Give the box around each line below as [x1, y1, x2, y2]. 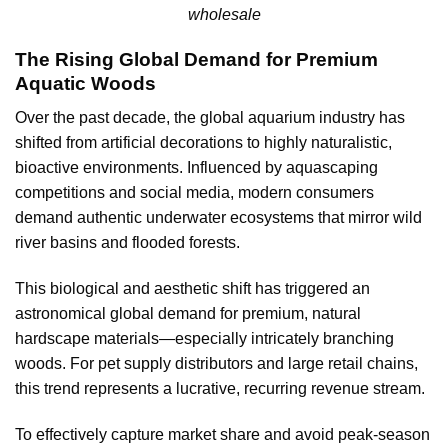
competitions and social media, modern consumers [15, 184, 374, 202]
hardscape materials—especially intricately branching [15, 329, 394, 347]
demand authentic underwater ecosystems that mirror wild [15, 209, 422, 227]
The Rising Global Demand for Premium [15, 48, 378, 70]
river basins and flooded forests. [15, 234, 244, 252]
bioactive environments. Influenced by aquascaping [15, 159, 378, 177]
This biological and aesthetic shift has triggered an [15, 279, 370, 297]
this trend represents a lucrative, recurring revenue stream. [15, 379, 429, 397]
